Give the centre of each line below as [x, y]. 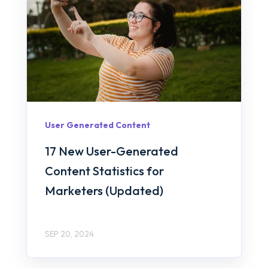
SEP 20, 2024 [69, 234]
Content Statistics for [104, 170]
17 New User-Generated [112, 151]
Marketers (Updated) [104, 190]
